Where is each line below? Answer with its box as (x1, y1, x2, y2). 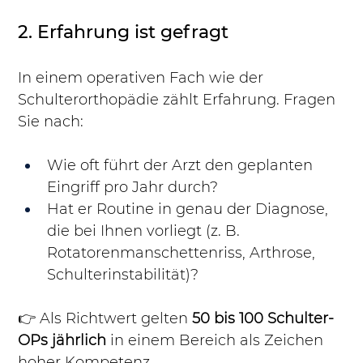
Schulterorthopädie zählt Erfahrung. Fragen (18, 91, 340, 109)
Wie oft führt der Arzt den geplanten (47, 156, 318, 175)
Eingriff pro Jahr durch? (47, 178, 219, 197)
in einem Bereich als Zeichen (106, 331, 328, 350)
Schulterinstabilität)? (47, 266, 199, 284)
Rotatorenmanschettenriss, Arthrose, (47, 244, 320, 263)
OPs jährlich (18, 331, 107, 350)
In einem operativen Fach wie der (18, 69, 268, 88)
